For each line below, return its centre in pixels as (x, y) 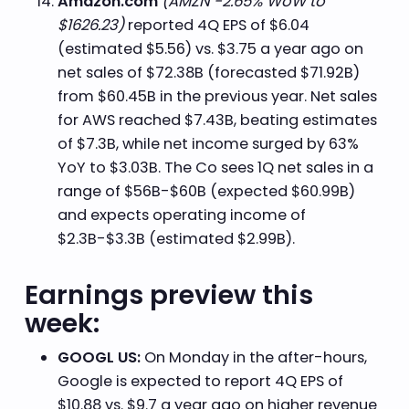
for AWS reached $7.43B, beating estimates (217, 120)
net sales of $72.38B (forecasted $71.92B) (208, 72)
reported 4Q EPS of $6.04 (216, 25)
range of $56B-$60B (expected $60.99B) (206, 191)
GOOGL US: (100, 358)
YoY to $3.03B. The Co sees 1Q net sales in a (215, 167)
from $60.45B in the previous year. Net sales (217, 96)
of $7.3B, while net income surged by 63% (208, 143)
